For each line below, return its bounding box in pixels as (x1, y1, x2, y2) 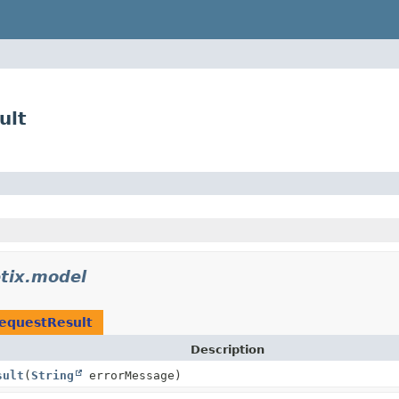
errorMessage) (82, 368, 182, 382)
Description (191, 342, 265, 356)
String (31, 368, 74, 382)
